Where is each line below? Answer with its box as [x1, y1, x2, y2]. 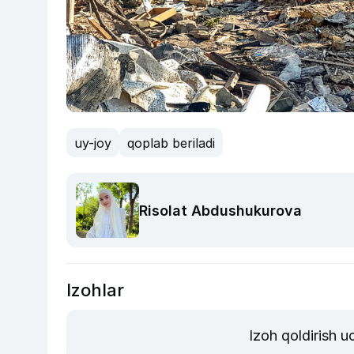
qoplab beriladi [127, 134, 215, 151]
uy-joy [74, 134, 111, 151]
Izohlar [66, 279, 124, 300]
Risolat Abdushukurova [139, 201, 302, 219]
